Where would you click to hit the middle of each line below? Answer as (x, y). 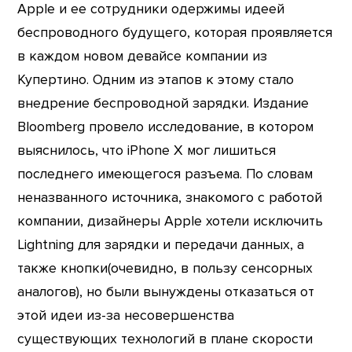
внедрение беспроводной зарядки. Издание (163, 104)
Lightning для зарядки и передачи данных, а (161, 245)
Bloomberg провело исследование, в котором (166, 127)
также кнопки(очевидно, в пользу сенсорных (165, 269)
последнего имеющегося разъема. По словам (165, 174)
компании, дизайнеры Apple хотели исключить (170, 222)
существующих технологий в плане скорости (165, 339)
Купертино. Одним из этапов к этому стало (156, 80)
